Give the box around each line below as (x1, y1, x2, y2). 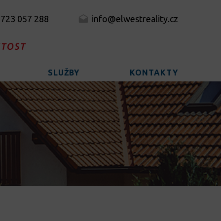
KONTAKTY (130, 68, 178, 77)
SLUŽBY (47, 68, 80, 77)
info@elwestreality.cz (92, 14, 178, 24)
